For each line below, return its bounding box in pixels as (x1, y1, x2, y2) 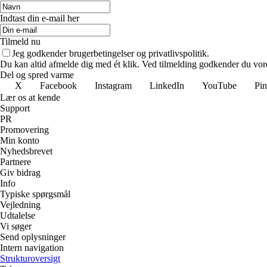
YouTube (202, 80, 237, 91)
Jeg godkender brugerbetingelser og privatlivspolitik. (12, 48, 209, 59)
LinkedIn (150, 80, 184, 91)
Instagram (95, 80, 132, 91)
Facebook (40, 80, 77, 91)
